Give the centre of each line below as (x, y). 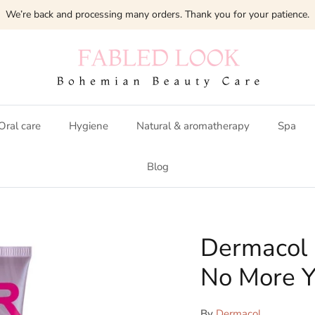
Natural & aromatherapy (193, 126)
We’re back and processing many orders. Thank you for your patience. (157, 14)
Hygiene (89, 126)
